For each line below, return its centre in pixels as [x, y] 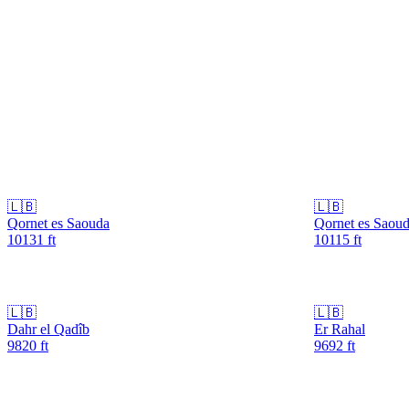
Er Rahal [340, 329]
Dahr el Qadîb [48, 329]
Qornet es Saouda [58, 223]
